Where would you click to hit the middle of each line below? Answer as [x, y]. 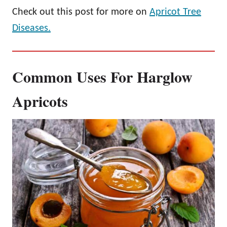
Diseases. [31, 28]
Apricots [40, 101]
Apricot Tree [175, 12]
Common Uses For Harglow [102, 76]
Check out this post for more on [81, 12]
